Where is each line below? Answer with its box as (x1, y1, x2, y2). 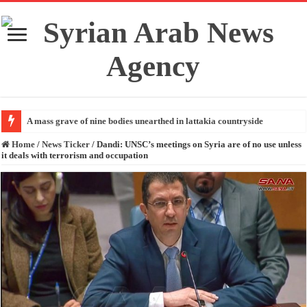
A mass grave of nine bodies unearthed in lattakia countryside (27, 116, 264, 126)
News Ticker (42, 139, 90, 149)
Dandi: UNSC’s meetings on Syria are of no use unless (97, 139, 302, 149)
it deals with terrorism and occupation (1, 150, 149, 160)
